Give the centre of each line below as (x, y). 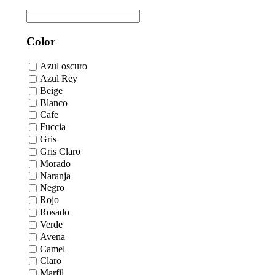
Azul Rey (59, 79)
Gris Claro (60, 152)
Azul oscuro (64, 66)
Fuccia (53, 127)
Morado (55, 164)
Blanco (54, 103)
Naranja (55, 176)
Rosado (55, 212)
